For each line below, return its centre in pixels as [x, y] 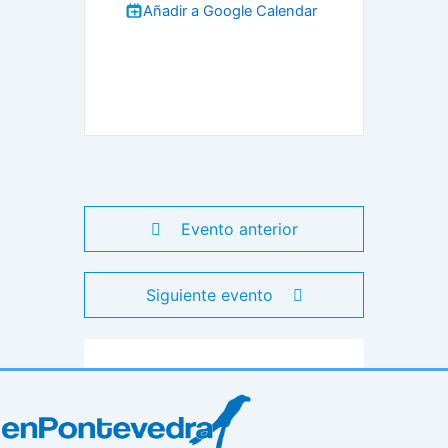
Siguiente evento [209, 295]
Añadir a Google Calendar [230, 11]
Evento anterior [239, 229]
